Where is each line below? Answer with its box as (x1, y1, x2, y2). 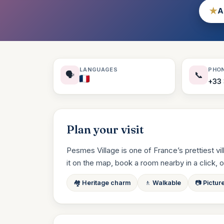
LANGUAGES (79, 66, 117, 73)
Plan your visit (66, 122, 144, 136)
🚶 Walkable (144, 179, 181, 186)
